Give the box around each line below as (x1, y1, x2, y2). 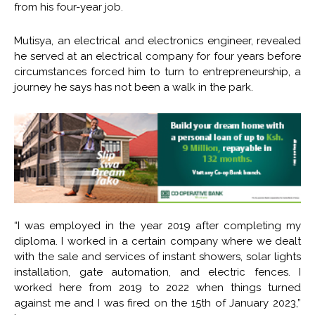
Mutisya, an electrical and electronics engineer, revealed (14, 34, 301, 47)
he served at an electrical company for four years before (14, 50, 301, 63)
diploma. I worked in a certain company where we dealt (14, 234, 301, 247)
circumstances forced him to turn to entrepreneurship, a (14, 65, 301, 78)
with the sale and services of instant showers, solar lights (14, 250, 301, 263)
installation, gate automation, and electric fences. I (14, 265, 301, 278)
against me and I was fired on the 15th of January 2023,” (14, 296, 301, 309)
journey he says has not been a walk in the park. (14, 81, 253, 94)
